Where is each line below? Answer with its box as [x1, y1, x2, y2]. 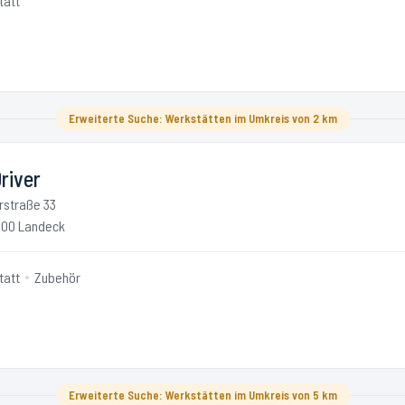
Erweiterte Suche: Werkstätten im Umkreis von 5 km [68, 388, 337, 402]
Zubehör [34, 268, 80, 286]
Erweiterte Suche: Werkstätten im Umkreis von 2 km [68, 111, 337, 126]
